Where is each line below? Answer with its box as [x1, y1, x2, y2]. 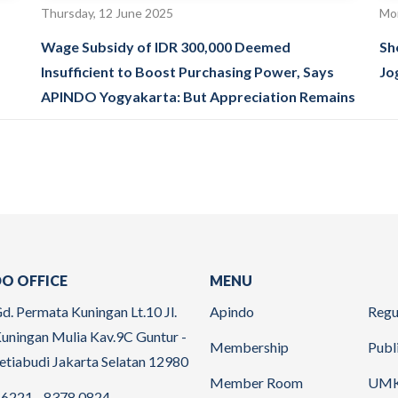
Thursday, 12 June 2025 [41, 4, 174, 20]
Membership [210, 338, 289, 355]
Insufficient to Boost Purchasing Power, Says [41, 62, 335, 80]
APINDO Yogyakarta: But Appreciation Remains [41, 87, 356, 105]
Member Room [210, 373, 303, 391]
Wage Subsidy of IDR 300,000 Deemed [41, 37, 291, 55]
